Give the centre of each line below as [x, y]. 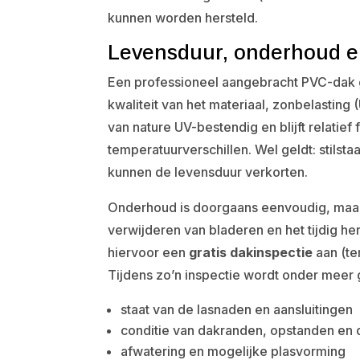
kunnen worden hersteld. [183, 18]
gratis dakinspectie [251, 252]
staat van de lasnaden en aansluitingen [237, 309]
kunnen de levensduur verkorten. [208, 172]
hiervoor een [149, 252]
